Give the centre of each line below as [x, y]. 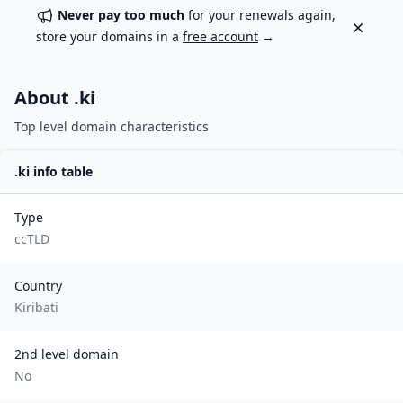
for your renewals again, [260, 15]
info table [61, 171]
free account [220, 36]
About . [47, 98]
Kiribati [36, 307]
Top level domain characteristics [112, 126]
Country [38, 286]
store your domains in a [109, 36]
